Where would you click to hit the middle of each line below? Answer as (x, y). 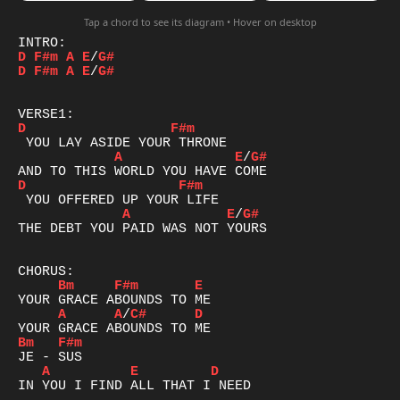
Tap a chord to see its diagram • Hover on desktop (200, 21)
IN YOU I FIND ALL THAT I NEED (134, 386)
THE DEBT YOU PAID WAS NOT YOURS (142, 229)
